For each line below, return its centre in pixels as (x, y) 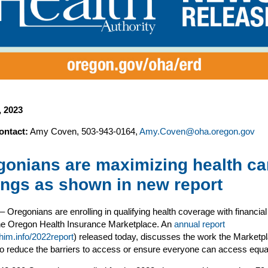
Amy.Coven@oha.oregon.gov (197, 132)
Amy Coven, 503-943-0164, (84, 132)
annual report (200, 224)
